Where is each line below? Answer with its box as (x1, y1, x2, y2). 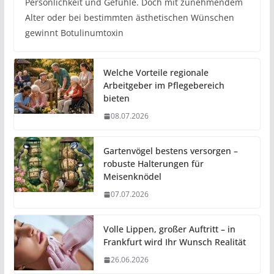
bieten (103, 92, 130, 104)
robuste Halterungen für (103, 158, 204, 169)
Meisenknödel (103, 171, 161, 182)
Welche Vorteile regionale (103, 67, 209, 78)
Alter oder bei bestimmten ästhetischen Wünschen (24, 12, 234, 23)
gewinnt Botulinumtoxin (24, 27, 124, 39)
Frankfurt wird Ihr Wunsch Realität (103, 236, 246, 248)
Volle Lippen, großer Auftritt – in (103, 223, 235, 235)
